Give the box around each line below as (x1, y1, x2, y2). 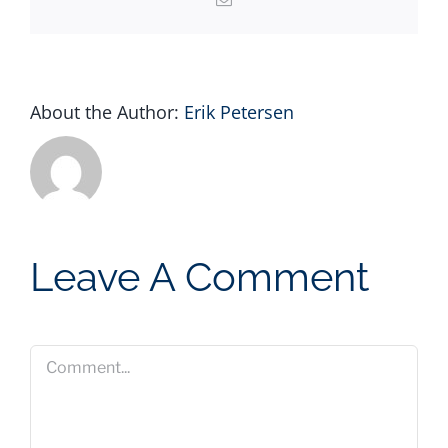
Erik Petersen (184, 99, 294, 124)
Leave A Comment (30, 252, 369, 300)
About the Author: (30, 99, 184, 124)
